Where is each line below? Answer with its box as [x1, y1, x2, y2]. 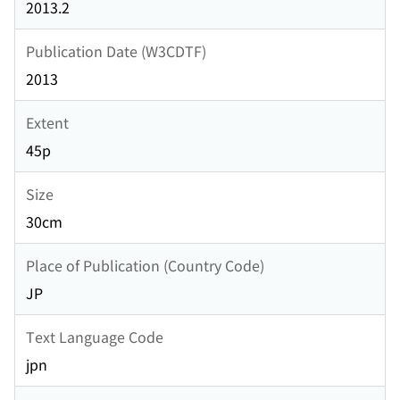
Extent [26, 111, 69, 133]
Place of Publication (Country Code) [26, 254, 264, 276]
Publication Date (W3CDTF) [26, 39, 206, 62]
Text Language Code [26, 325, 163, 347]
